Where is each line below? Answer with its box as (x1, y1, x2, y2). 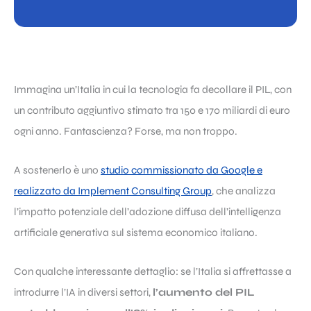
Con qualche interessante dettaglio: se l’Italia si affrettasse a (14, 265, 292, 278)
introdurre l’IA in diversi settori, (14, 286, 153, 299)
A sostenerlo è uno (14, 164, 101, 177)
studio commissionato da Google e (101, 164, 262, 177)
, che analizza (212, 185, 276, 198)
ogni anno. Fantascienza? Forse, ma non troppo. (14, 125, 237, 138)
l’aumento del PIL (153, 286, 255, 299)
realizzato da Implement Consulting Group (14, 185, 212, 198)
